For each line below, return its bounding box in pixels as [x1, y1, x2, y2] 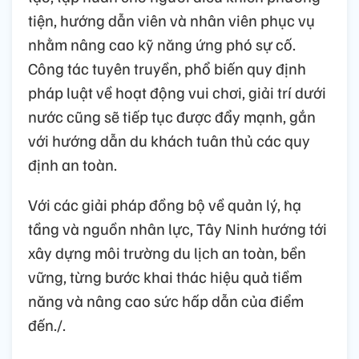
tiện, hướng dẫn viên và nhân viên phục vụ [28, 10, 315, 31]
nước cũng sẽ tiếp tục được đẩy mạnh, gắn [28, 106, 316, 127]
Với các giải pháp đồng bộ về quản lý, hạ [28, 194, 301, 216]
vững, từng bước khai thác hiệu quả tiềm [28, 266, 302, 288]
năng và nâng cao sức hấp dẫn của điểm [28, 290, 304, 312]
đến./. [28, 314, 66, 336]
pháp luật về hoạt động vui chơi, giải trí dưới [28, 82, 326, 103]
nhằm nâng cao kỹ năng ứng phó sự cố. [28, 34, 296, 55]
